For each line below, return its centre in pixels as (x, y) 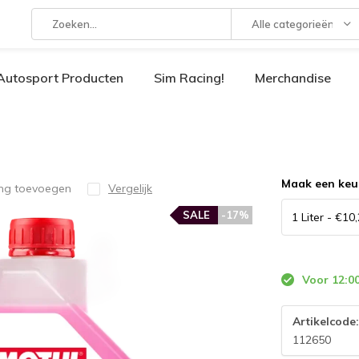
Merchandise (293, 78)
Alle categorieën (293, 24)
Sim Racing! (189, 78)
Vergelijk (130, 188)
